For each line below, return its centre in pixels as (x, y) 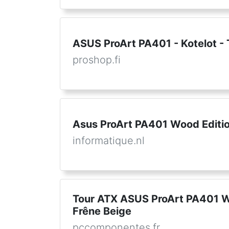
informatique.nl (109, 141)
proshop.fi (97, 60)
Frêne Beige (102, 211)
